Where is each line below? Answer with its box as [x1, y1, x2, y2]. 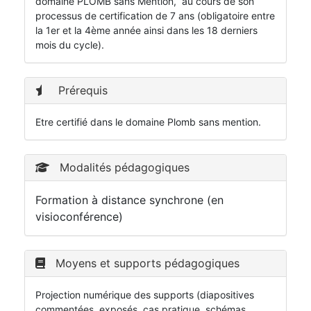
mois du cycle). [35, 39, 104, 51]
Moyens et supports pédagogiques [52, 256, 239, 271]
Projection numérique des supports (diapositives [35, 289, 254, 301]
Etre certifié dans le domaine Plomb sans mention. [35, 116, 261, 128]
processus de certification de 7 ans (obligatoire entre [35, 10, 275, 22]
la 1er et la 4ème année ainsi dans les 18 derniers [35, 24, 258, 37]
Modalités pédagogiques [56, 160, 190, 175]
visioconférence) [35, 210, 123, 224]
